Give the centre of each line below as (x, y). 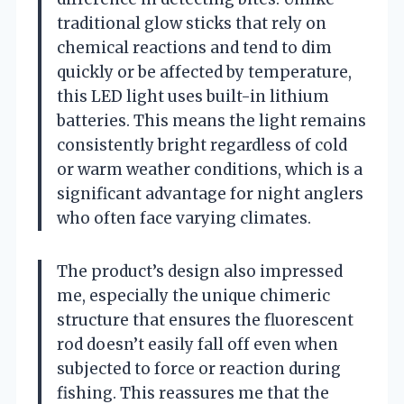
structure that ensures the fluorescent (205, 320)
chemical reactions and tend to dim (194, 47)
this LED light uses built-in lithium (193, 96)
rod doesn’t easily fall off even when (197, 344)
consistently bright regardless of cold (202, 145)
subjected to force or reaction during (199, 368)
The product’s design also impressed (200, 271)
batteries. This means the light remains (211, 120)
